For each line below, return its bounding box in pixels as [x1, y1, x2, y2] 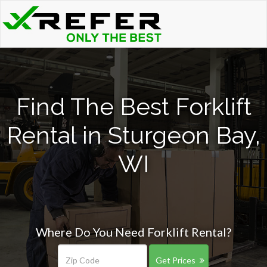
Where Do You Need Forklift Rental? [36, 225, 231, 239]
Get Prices [155, 255, 195, 265]
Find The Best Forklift [15, 92, 252, 120]
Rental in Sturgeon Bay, [7, 121, 260, 149]
